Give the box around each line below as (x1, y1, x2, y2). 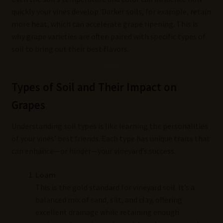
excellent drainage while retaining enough (35, 207, 179, 217)
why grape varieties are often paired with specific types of (11, 31, 206, 41)
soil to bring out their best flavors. (11, 43, 129, 54)
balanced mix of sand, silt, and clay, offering (35, 194, 182, 205)
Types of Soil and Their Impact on (11, 80, 177, 95)
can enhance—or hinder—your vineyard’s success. (11, 146, 176, 156)
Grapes (11, 98, 45, 112)
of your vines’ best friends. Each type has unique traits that (11, 133, 210, 144)
